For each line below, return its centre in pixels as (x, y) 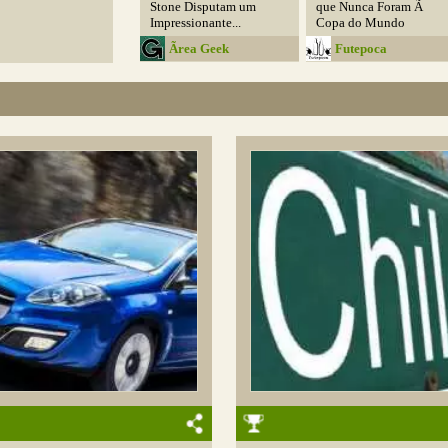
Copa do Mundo (360, 22)
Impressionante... (196, 22)
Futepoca (360, 48)
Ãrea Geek (199, 48)
